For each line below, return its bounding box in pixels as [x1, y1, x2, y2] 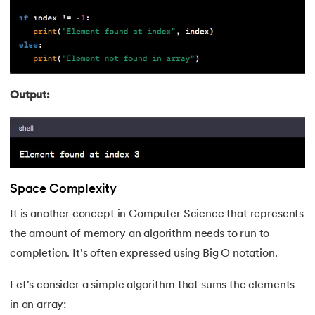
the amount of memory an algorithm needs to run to [10, 229, 270, 240]
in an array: [10, 299, 67, 311]
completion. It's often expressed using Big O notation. [10, 248, 278, 259]
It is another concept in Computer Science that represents [10, 209, 304, 220]
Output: [10, 90, 50, 102]
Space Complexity [10, 184, 117, 195]
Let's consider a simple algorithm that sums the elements [10, 279, 295, 291]
